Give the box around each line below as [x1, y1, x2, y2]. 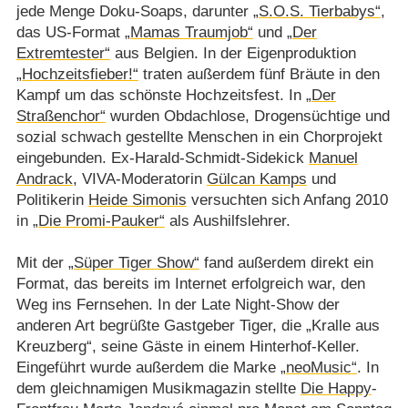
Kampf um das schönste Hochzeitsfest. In [15, 87, 306, 105]
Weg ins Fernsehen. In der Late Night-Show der [15, 296, 340, 314]
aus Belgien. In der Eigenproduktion [109, 45, 356, 63]
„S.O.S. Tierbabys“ [252, 3, 381, 21]
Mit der [15, 254, 68, 272]
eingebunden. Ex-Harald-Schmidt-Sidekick [15, 149, 309, 168]
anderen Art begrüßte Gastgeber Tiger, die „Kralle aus [15, 317, 380, 335]
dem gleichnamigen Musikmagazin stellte [15, 380, 301, 398]
